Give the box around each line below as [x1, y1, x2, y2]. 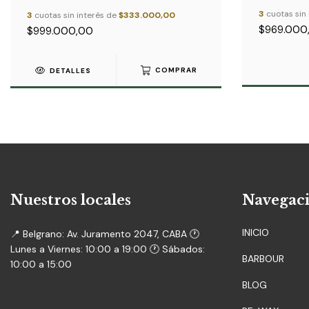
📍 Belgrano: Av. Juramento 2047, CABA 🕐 [10, 228, 199, 241]
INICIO [242, 226, 269, 239]
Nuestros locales [10, 191, 131, 208]
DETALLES [50, 66, 92, 75]
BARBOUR [242, 252, 284, 266]
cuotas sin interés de [32, 9, 119, 21]
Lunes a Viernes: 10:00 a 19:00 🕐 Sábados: [10, 243, 205, 256]
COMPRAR [155, 66, 198, 75]
